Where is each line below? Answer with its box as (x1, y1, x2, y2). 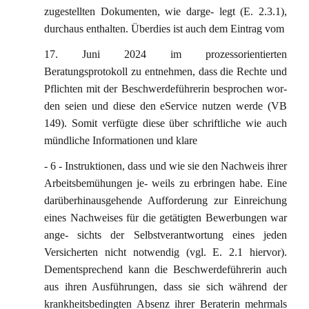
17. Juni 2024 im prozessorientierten (44, 48, 287, 60)
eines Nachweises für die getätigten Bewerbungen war (44, 212, 287, 223)
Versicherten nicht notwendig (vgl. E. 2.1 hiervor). (44, 246, 287, 258)
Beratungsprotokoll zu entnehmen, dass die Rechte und (44, 66, 287, 77)
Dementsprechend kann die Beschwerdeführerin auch (44, 263, 287, 275)
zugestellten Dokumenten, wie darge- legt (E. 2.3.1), (44, 6, 287, 17)
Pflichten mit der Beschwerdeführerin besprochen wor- (44, 83, 287, 94)
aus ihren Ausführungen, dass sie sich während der (44, 281, 287, 292)
